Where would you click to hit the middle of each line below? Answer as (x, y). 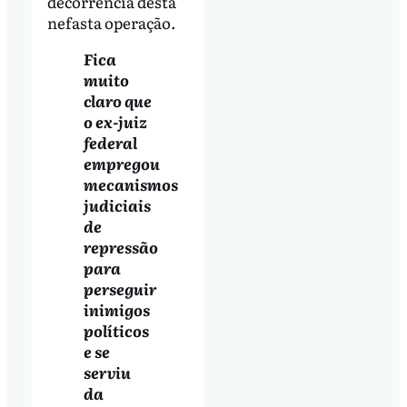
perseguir (120, 289)
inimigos (116, 310)
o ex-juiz (115, 122)
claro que (117, 101)
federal (110, 143)
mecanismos (130, 184)
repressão (120, 247)
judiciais (117, 205)
